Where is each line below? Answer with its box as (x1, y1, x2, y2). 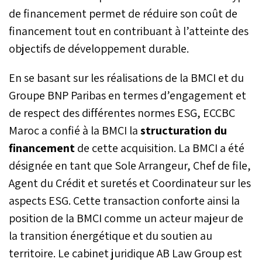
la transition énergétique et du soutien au (9, 227, 212, 243)
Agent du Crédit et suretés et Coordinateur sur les (9, 175, 251, 191)
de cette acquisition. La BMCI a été (75, 140, 244, 156)
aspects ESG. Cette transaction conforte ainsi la (9, 192, 240, 208)
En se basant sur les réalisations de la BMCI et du (9, 70, 244, 85)
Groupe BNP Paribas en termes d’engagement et (9, 87, 246, 103)
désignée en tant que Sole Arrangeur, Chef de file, (9, 157, 251, 173)
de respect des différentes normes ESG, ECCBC (9, 105, 235, 120)
